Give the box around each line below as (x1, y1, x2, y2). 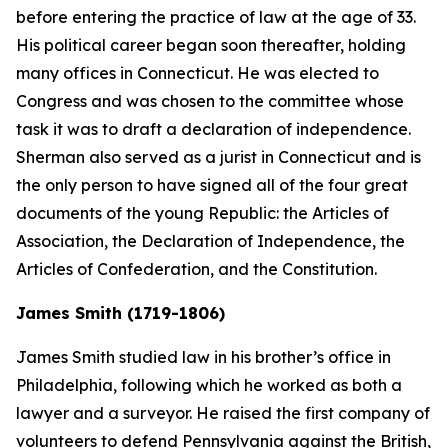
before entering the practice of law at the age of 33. (16, 7, 416, 27)
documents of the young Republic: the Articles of (16, 203, 389, 223)
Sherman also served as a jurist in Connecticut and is (16, 147, 421, 167)
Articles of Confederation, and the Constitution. (16, 259, 377, 279)
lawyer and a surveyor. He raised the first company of (16, 403, 430, 423)
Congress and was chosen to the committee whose (16, 91, 404, 111)
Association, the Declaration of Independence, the (16, 231, 405, 251)
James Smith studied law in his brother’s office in (16, 347, 391, 367)
